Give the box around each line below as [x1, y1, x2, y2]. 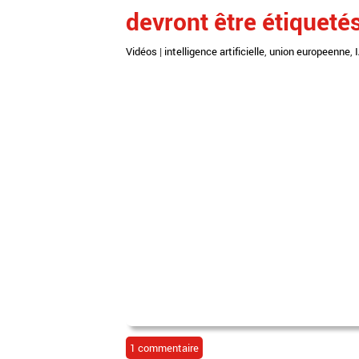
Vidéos [126, 44, 157, 58]
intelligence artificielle [164, 44, 264, 58]
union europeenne [269, 44, 350, 58]
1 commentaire [130, 340, 199, 355]
